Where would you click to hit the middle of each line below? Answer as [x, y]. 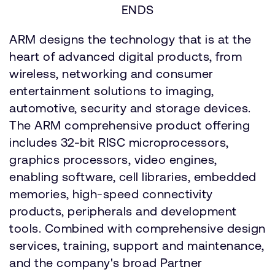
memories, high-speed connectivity [111, 194]
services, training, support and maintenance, [137, 245]
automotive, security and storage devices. [130, 108]
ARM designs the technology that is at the [130, 39]
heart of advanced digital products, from [126, 56]
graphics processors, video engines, [113, 159]
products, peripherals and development [123, 211]
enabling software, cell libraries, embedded [133, 176]
